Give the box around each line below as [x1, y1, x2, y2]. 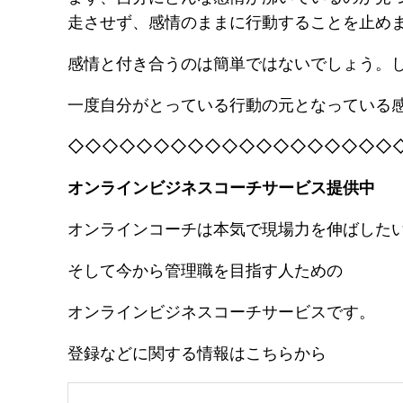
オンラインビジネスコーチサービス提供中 [67, 178, 376, 198]
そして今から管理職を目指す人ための [67, 261, 344, 281]
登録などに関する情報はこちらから [67, 344, 327, 363]
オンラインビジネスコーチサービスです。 [67, 302, 376, 322]
